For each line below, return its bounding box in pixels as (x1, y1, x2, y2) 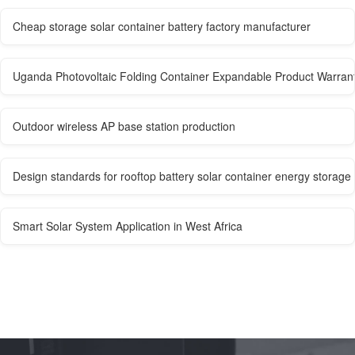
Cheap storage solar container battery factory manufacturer (13, 18, 311, 35)
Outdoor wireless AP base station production (13, 118, 235, 135)
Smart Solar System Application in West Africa (13, 218, 242, 235)
